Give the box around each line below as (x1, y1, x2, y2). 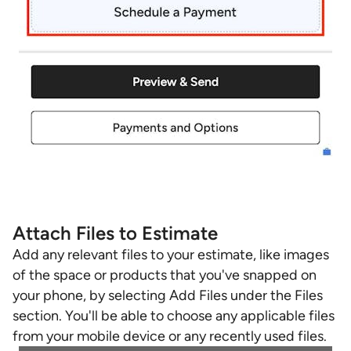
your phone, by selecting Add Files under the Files (13, 287, 323, 304)
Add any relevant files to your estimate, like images (13, 246, 329, 263)
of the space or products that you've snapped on (13, 266, 317, 284)
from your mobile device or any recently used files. (13, 327, 327, 345)
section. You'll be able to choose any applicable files (13, 307, 335, 324)
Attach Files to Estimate (13, 222, 218, 244)
